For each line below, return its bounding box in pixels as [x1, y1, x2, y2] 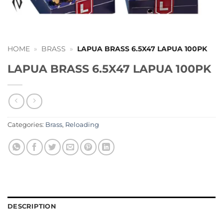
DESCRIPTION [7, 203, 56, 211]
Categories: [7, 121, 45, 129]
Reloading [65, 121, 99, 129]
